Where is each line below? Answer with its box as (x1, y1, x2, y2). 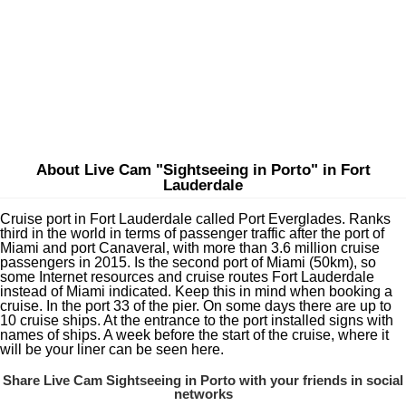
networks (173, 386, 233, 401)
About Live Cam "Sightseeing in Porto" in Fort (35, 161, 371, 179)
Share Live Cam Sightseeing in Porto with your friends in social (3, 372, 403, 388)
